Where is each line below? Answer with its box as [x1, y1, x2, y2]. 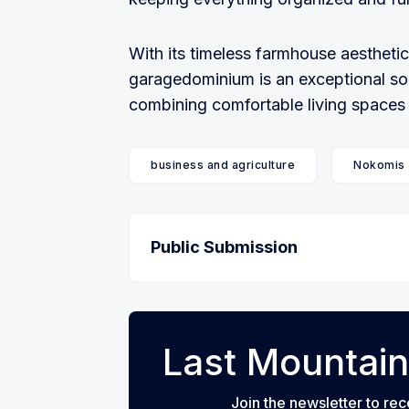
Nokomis [353, 158, 405, 173]
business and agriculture [151, 158, 295, 173]
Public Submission [151, 237, 298, 257]
